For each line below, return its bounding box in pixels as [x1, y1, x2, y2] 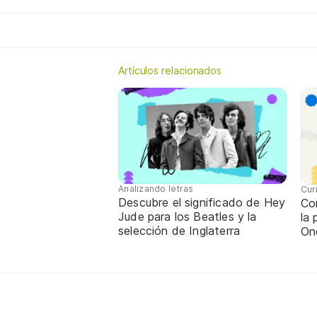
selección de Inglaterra [118, 224, 241, 238]
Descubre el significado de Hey [118, 195, 286, 210]
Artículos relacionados [118, 64, 222, 76]
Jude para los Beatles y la [118, 209, 257, 224]
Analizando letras [118, 183, 194, 195]
